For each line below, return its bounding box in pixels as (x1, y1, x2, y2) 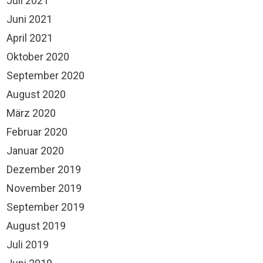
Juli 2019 (6, 238, 49, 251)
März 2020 (6, 107, 56, 119)
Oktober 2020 (6, 50, 69, 63)
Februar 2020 (6, 126, 68, 138)
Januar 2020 (6, 144, 64, 157)
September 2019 (6, 201, 85, 213)
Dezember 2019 (6, 163, 81, 176)
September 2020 (6, 69, 85, 82)
